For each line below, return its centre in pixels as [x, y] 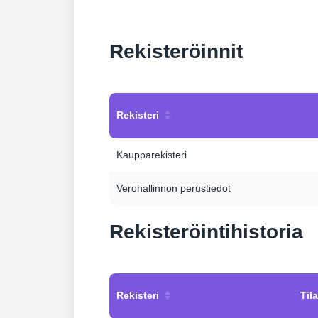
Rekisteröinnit [176, 51]
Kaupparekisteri [152, 155]
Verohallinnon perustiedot [174, 188]
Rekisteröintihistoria [206, 232]
